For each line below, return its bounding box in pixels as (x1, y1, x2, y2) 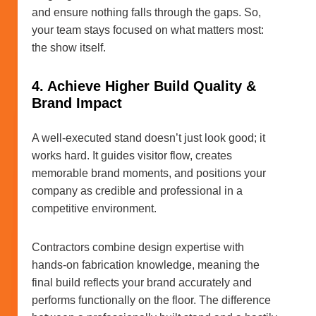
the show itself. (32, 42, 106, 54)
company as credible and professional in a (32, 185, 243, 197)
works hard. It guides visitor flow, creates (32, 150, 232, 162)
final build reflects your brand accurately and (32, 276, 252, 289)
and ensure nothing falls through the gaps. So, (32, 6, 261, 19)
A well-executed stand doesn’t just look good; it (32, 132, 265, 145)
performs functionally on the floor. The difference (32, 294, 271, 307)
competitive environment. (32, 202, 157, 215)
